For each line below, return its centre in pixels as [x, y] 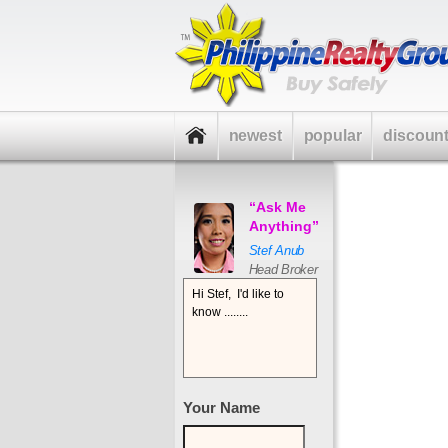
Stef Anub [276, 250]
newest [255, 135]
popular [332, 135]
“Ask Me [277, 207]
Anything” [283, 226]
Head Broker [283, 269]
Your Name [221, 407]
